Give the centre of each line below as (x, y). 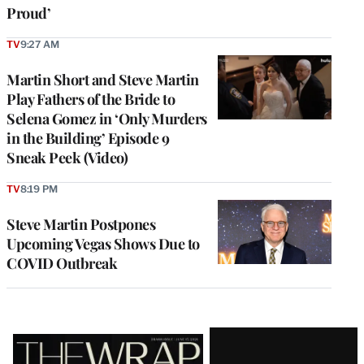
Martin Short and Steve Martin (103, 80)
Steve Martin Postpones (81, 225)
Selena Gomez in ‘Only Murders (107, 119)
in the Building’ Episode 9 (88, 139)
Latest (41, 341)
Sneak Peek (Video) (67, 158)
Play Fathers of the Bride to (91, 100)
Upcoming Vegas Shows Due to (103, 244)
